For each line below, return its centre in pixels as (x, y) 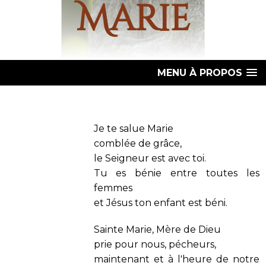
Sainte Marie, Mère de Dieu (158, 229)
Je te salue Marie (133, 129)
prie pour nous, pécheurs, (156, 244)
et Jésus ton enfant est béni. (160, 203)
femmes (113, 188)
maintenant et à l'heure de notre (176, 259)
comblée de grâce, (137, 143)
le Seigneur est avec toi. (150, 158)
